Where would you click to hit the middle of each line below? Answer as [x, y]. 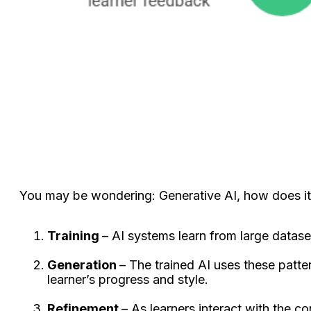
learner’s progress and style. [128, 280]
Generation [83, 265]
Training [75, 236]
